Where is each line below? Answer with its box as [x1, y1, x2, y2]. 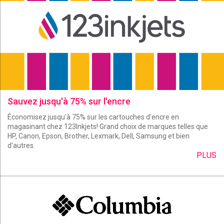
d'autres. [7, 141, 35, 149]
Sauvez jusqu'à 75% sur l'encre [7, 96, 130, 106]
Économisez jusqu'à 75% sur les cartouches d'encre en [7, 113, 179, 121]
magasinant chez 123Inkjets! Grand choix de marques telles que [7, 122, 208, 130]
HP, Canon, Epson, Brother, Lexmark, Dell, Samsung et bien [7, 132, 189, 140]
